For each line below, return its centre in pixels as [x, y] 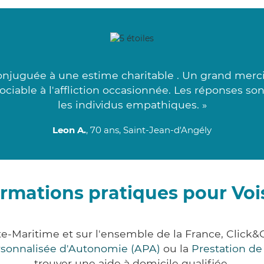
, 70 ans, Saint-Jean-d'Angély [149, 130]
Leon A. [69, 130]
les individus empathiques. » [132, 105]
